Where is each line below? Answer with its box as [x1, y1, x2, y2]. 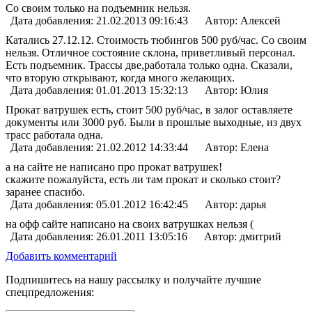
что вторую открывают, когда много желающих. [6, 71, 235, 84]
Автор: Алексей [202, 14, 281, 26]
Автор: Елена [202, 141, 269, 153]
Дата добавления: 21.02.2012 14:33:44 [10, 141, 188, 153]
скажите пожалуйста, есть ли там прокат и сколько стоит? [6, 173, 281, 185]
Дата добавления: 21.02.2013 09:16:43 [10, 14, 188, 26]
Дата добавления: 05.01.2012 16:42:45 [10, 198, 188, 210]
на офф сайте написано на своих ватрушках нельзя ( [6, 217, 253, 230]
